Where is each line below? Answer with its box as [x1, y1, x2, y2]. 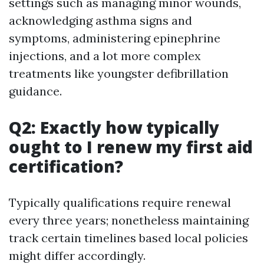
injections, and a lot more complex [9, 48, 201, 63]
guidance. [9, 84, 62, 98]
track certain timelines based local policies [9, 230, 248, 245]
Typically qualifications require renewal [9, 195, 231, 210]
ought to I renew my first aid [9, 136, 253, 158]
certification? [9, 155, 123, 177]
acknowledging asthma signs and [9, 13, 192, 28]
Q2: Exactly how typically [9, 116, 219, 138]
